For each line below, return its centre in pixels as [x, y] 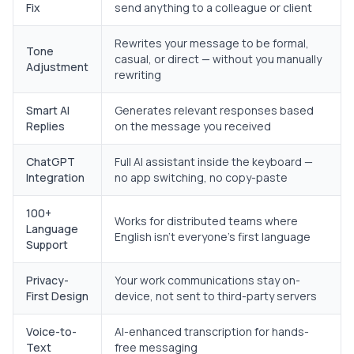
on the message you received [193, 126]
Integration [55, 178]
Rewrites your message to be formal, [212, 43]
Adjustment [57, 67]
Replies [45, 126]
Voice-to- [51, 332]
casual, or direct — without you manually [218, 59]
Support [47, 245]
